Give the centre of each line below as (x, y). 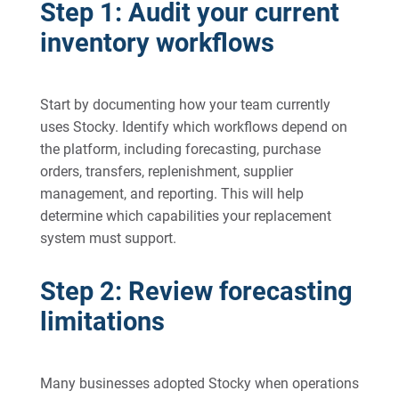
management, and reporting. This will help (171, 194)
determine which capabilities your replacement (185, 216)
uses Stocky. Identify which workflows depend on (193, 127)
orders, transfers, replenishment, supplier (166, 171)
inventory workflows (157, 43)
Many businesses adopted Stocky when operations (199, 383)
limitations (102, 322)
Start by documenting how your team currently (185, 105)
